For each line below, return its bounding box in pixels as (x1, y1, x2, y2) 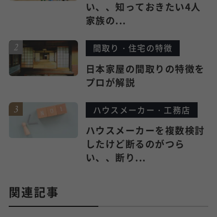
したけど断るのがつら (85, 137, 185, 151)
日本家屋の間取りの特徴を (85, 62, 205, 76)
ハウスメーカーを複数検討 (85, 124, 205, 138)
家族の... (85, 14, 126, 28)
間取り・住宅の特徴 (93, 42, 173, 54)
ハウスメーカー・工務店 (93, 104, 191, 116)
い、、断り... (85, 151, 146, 165)
